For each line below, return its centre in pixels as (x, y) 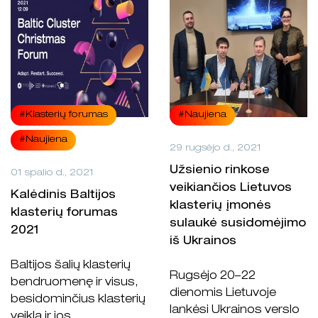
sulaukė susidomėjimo (238, 224)
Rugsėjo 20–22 (213, 276)
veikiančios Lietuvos (231, 188)
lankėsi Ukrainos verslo (235, 311)
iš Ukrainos (205, 242)
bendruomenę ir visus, (75, 283)
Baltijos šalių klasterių (71, 266)
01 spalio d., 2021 (52, 173)
